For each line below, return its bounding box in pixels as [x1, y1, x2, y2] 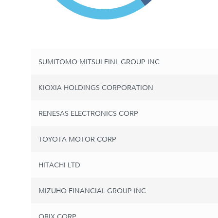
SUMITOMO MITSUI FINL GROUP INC [38, 57, 160, 67]
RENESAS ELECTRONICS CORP [38, 109, 138, 118]
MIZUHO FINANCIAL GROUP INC [38, 186, 146, 196]
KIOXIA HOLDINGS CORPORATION [38, 83, 153, 92]
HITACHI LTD [38, 160, 80, 170]
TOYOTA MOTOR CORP [38, 134, 116, 144]
